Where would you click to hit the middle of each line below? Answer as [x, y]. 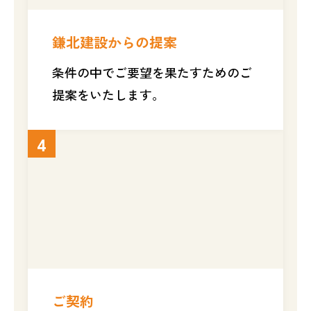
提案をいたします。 [108, 94]
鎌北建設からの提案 [115, 42]
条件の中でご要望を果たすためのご [152, 72]
